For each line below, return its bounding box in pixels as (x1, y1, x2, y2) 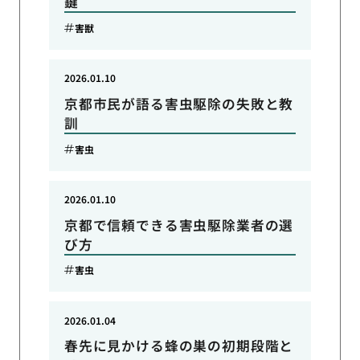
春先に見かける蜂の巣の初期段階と (63, 336, 294, 356)
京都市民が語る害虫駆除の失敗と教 (63, 93, 294, 113)
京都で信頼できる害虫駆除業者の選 (63, 215, 294, 235)
